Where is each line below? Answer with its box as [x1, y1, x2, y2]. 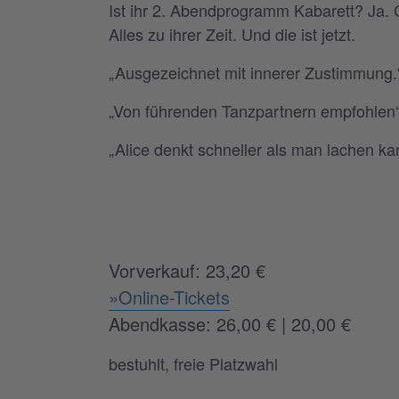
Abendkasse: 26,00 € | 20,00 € [109, 310, 351, 337]
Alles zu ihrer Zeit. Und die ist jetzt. [109, 21, 355, 45]
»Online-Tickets [109, 283, 230, 310]
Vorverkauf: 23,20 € [109, 256, 265, 283]
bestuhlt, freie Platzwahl [109, 351, 278, 375]
